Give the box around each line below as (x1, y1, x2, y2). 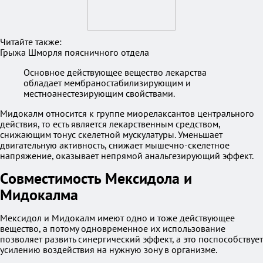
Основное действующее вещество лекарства (23, 66, 207, 78)
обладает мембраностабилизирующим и (23, 77, 191, 89)
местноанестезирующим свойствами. (23, 87, 175, 99)
